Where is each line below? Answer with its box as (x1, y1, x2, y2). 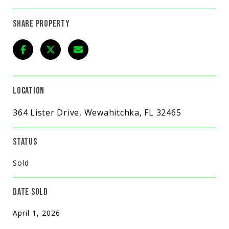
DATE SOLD (13, 186, 48, 197)
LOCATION (13, 85, 44, 96)
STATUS (13, 136, 37, 147)
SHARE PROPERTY (13, 18, 70, 29)
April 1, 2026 (13, 208, 60, 218)
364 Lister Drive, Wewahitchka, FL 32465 (13, 106, 181, 118)
